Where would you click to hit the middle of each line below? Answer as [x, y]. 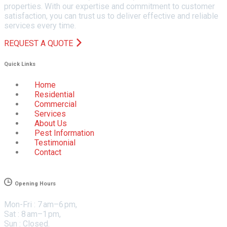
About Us [51, 123]
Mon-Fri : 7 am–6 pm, [41, 204]
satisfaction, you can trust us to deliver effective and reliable [111, 16]
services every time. [40, 25]
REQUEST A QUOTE [40, 43]
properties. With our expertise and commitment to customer [109, 6]
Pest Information [64, 133]
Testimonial [55, 142]
